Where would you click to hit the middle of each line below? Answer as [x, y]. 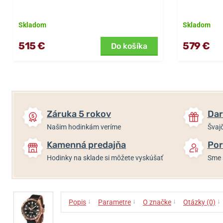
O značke [157, 202]
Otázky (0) [199, 202]
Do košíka [129, 46]
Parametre [114, 202]
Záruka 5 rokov [79, 114]
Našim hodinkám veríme [84, 127]
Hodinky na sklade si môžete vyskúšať [105, 158]
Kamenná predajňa [86, 145]
